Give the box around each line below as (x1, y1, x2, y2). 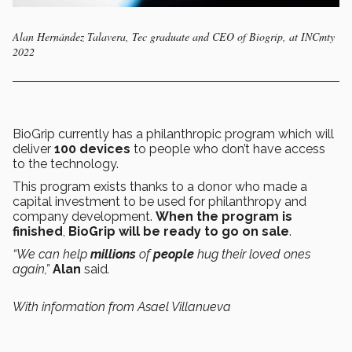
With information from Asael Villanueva (13, 299, 234, 314)
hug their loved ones (194, 246, 310, 262)
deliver (13, 141, 54, 156)
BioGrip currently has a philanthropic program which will (13, 126, 334, 141)
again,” (13, 261, 53, 277)
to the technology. (13, 156, 119, 171)
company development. (13, 208, 156, 224)
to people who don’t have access (130, 141, 325, 156)
